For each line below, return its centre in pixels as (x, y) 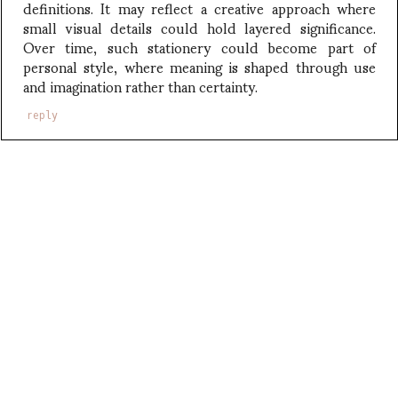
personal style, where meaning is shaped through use (199, 66)
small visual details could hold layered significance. (199, 27)
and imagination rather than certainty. (140, 85)
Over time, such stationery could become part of (199, 46)
